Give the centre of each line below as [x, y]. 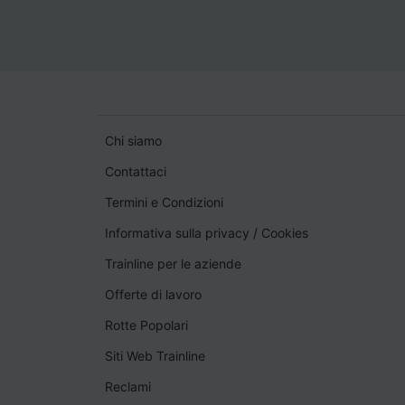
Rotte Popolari [146, 325]
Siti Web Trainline [155, 356]
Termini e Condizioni [164, 202]
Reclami [128, 387]
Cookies [285, 233]
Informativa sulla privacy [177, 233]
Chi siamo [133, 141]
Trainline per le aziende [173, 264]
